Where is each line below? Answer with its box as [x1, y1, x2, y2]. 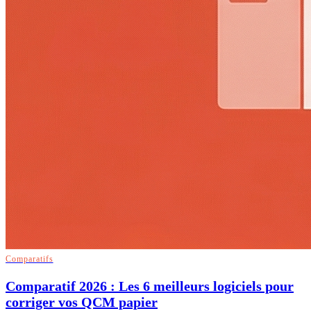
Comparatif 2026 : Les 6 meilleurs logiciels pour [6, 278, 294, 294]
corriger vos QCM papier [6, 294, 158, 310]
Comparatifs [6, 253, 53, 264]
